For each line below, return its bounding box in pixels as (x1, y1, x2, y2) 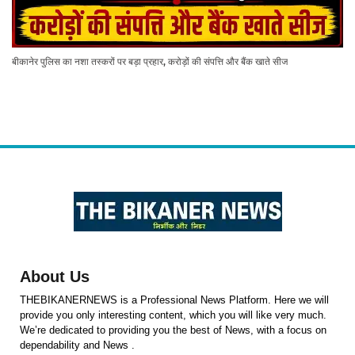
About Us (20, 267, 90, 285)
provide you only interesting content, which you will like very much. (20, 308, 326, 321)
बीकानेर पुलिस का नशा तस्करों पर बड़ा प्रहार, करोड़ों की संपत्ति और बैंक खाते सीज (12, 55, 288, 67)
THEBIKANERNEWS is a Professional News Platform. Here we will (20, 293, 329, 306)
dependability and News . (20, 338, 135, 351)
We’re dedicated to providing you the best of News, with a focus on (20, 323, 326, 336)
